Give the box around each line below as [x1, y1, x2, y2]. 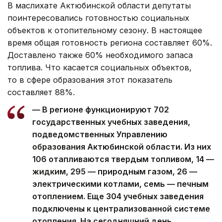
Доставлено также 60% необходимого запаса [7, 50, 193, 60]
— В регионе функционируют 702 [32, 105, 169, 115]
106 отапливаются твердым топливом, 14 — [32, 154, 214, 165]
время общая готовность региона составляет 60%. [7, 38, 212, 48]
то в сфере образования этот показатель [7, 75, 172, 85]
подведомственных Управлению [32, 129, 167, 140]
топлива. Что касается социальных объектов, [7, 62, 192, 73]
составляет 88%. [7, 87, 75, 98]
